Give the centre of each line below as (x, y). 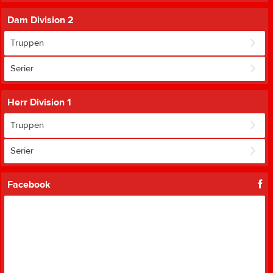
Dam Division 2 (41, 20)
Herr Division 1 (39, 103)
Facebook (29, 185)
